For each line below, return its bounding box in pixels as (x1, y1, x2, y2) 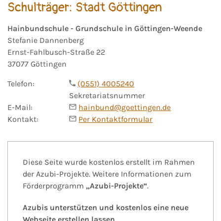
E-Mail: (7, 103, 33, 112)
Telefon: (7, 79, 35, 89)
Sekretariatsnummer (69, 91, 146, 101)
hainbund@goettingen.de (78, 103, 171, 112)
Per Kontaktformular (78, 114, 153, 124)
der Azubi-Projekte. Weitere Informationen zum (23, 169, 191, 179)
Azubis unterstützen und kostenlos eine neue (23, 203, 188, 213)
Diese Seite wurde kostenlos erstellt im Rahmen (23, 157, 195, 167)
